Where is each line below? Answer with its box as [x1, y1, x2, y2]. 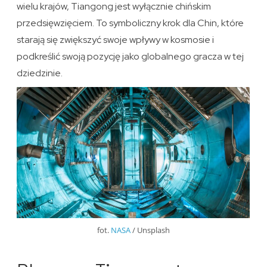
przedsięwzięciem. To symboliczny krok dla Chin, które [17, 16, 244, 29]
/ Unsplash [130, 225, 170, 236]
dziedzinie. [17, 66, 63, 79]
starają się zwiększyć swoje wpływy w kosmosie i [17, 33, 215, 46]
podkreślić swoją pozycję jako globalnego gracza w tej [17, 49, 244, 63]
